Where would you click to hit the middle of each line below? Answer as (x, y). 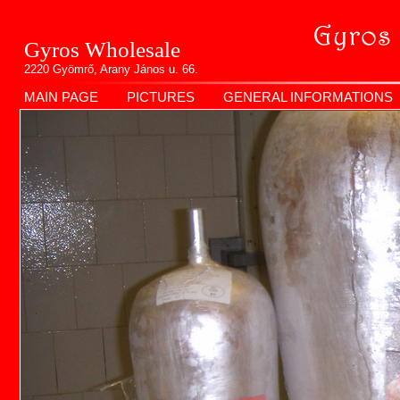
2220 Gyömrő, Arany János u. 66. (111, 69)
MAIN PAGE (61, 97)
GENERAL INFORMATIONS (308, 97)
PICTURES (161, 97)
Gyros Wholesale (102, 50)
